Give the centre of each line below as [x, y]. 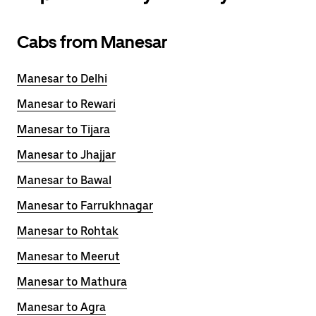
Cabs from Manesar [92, 42]
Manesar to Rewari [66, 104]
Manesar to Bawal [64, 180]
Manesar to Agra [61, 307]
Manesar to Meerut [68, 256]
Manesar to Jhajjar [66, 155]
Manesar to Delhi [62, 79]
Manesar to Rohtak [68, 231]
